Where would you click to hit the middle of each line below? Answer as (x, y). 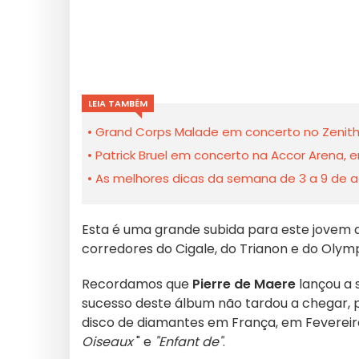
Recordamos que (137, 284)
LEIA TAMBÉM (118, 103)
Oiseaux (107, 342)
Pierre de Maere (244, 284)
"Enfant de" (189, 342)
